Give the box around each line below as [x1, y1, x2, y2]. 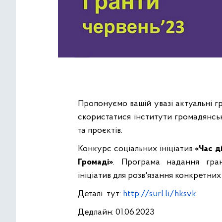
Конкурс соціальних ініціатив [78, 144, 195, 154]
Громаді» [78, 158, 113, 167]
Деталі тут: [78, 189, 123, 199]
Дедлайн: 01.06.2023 [78, 208, 155, 218]
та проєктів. [78, 126, 124, 136]
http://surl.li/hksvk [123, 189, 196, 199]
